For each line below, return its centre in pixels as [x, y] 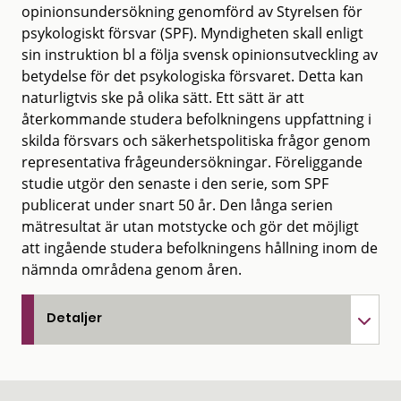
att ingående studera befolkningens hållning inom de [200, 247]
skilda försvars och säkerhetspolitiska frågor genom [196, 140]
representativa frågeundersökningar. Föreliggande [192, 162]
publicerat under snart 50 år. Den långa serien [177, 205]
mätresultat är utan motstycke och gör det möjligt [190, 226]
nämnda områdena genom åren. [133, 269]
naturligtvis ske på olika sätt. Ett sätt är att [163, 97]
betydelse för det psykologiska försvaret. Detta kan [192, 76]
